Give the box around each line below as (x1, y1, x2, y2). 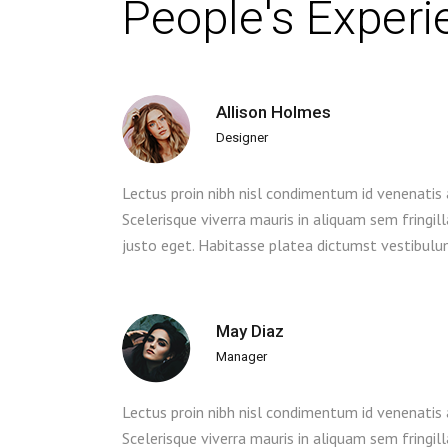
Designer (216, 129, 268, 145)
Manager (216, 348, 267, 364)
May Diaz (216, 320, 284, 341)
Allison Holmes (216, 101, 331, 122)
